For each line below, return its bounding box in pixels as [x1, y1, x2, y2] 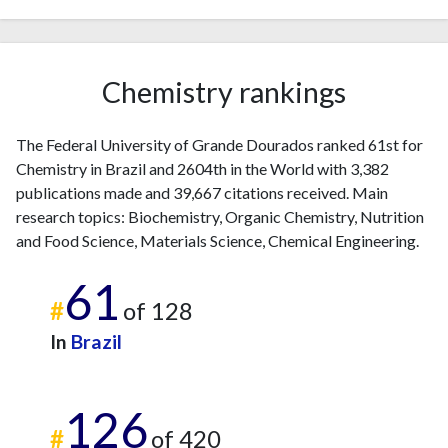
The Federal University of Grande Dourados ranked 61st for [16, 135, 423, 154]
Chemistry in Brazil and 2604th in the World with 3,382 [16, 159, 389, 178]
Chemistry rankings [102, 75, 346, 109]
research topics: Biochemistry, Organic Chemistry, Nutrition [16, 207, 424, 226]
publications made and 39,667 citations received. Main [16, 183, 388, 202]
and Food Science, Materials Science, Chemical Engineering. [16, 231, 419, 250]
